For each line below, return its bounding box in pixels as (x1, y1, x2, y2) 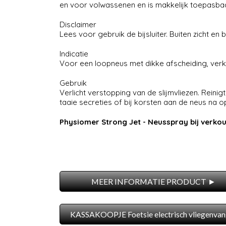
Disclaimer (59, 20, 96, 30)
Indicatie (59, 49, 88, 59)
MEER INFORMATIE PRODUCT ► (91, 177, 216, 187)
